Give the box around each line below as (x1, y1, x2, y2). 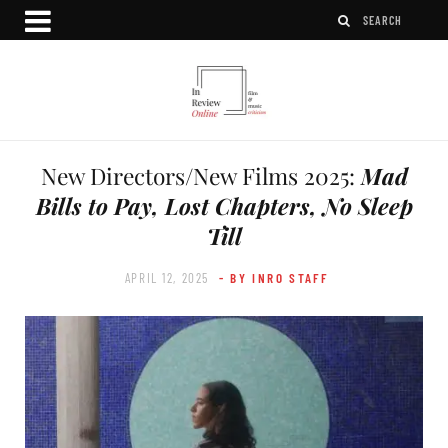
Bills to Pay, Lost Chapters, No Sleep (35, 189, 413, 221)
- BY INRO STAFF (218, 269, 329, 286)
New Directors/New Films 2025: (40, 159, 361, 191)
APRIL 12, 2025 (124, 269, 209, 286)
